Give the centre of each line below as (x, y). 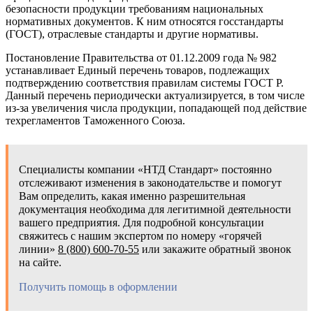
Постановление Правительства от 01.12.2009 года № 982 (141, 58)
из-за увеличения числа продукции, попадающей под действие (156, 108)
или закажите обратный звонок (215, 249)
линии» (38, 249)
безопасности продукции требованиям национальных (134, 9)
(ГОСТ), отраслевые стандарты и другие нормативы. (132, 34)
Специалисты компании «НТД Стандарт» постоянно (145, 170)
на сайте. (40, 263)
